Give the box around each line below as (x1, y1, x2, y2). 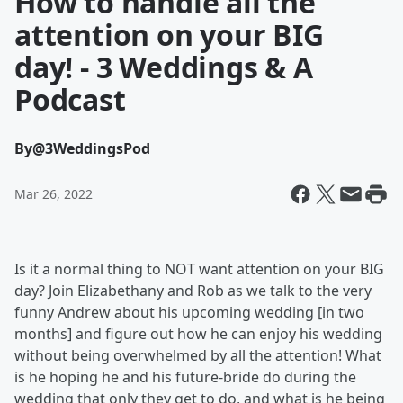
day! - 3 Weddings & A (14, 48, 313, 86)
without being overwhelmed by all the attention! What (14, 345, 381, 365)
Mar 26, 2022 (14, 185, 93, 202)
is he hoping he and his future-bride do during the (14, 367, 356, 387)
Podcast (14, 80, 126, 119)
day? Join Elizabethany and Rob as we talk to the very (14, 281, 372, 300)
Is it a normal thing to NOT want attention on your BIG (14, 259, 384, 279)
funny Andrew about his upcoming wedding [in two (14, 302, 364, 322)
